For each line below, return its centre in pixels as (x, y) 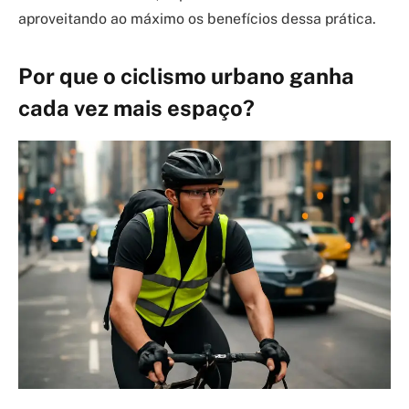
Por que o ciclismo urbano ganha (186, 76)
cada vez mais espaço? (136, 108)
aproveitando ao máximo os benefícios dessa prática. (197, 18)
